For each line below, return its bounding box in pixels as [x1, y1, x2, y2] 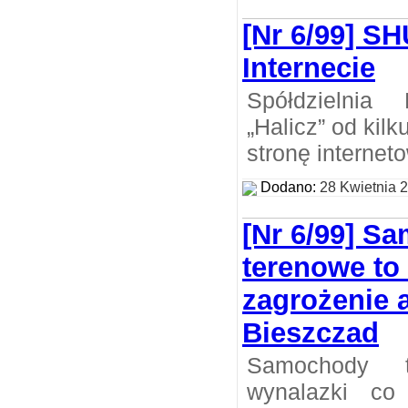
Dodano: [257, 179, 320, 195]
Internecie [242, 52, 375, 84]
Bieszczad [242, 317, 379, 349]
